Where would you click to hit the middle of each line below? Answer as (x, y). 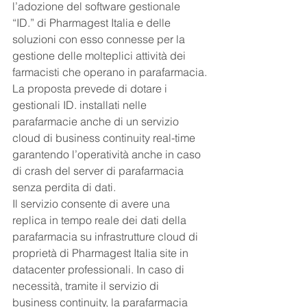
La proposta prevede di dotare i (91, 88)
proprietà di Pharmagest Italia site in (102, 253)
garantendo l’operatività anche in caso (108, 154)
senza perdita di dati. (64, 187)
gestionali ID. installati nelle (81, 105)
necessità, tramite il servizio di (87, 286)
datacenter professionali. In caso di (100, 269)
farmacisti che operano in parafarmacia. (110, 72)
